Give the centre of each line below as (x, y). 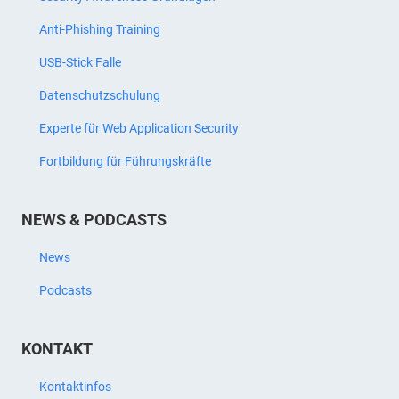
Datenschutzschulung (100, 95)
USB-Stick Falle (80, 62)
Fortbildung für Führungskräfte (125, 161)
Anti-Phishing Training (100, 29)
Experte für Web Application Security (139, 128)
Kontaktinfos (75, 386)
